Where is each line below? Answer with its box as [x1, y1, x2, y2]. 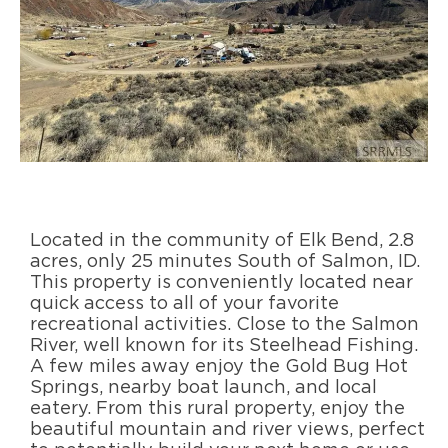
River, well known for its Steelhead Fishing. [30, 335, 418, 355]
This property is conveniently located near [30, 272, 413, 292]
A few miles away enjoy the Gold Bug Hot [30, 356, 408, 376]
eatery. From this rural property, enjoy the [30, 398, 405, 418]
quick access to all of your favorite [30, 293, 339, 313]
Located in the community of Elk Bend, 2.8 [30, 230, 414, 250]
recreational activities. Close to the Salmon [30, 314, 419, 334]
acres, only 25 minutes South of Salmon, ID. [30, 251, 420, 271]
